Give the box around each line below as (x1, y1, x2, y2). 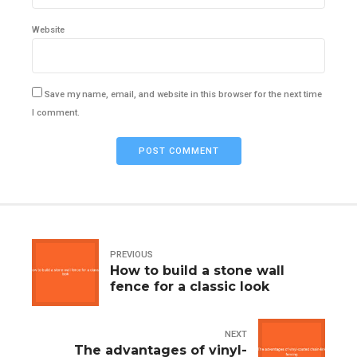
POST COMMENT (138, 145, 219, 156)
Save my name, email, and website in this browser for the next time (45, 89, 322, 100)
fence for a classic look (110, 279, 269, 295)
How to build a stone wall (110, 263, 284, 279)
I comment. (32, 108, 80, 119)
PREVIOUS (110, 249, 153, 260)
